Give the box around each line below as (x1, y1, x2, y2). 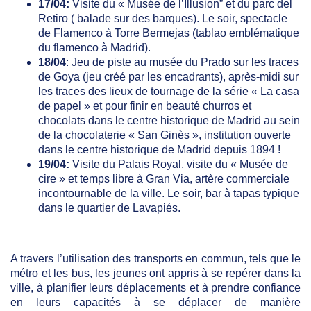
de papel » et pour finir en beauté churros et (38, 100, 251, 112)
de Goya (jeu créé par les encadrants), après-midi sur (38, 71, 299, 83)
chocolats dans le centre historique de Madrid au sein (38, 115, 300, 127)
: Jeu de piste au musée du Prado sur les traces (66, 56, 299, 69)
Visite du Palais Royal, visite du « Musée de (69, 158, 288, 171)
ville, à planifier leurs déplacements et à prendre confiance (10, 282, 301, 294)
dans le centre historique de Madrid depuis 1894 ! (38, 144, 280, 156)
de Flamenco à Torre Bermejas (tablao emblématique (38, 27, 299, 40)
